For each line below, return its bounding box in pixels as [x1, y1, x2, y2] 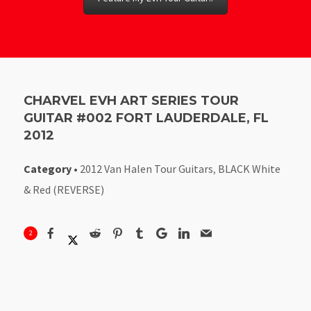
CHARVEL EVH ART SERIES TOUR [24, 92, 239, 108]
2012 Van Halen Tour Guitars [80, 161, 214, 176]
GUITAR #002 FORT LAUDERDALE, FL [24, 110, 269, 126]
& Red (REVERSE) [24, 182, 105, 196]
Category [24, 161, 72, 176]
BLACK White [218, 161, 281, 176]
